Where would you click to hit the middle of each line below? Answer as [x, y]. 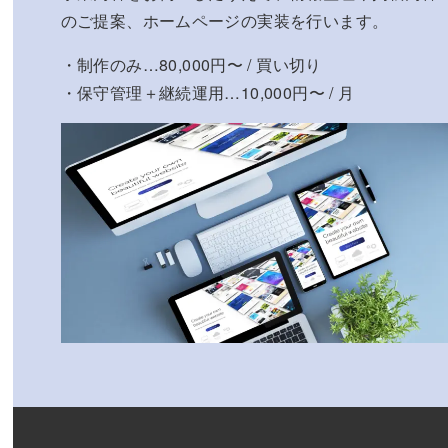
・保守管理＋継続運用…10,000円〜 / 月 [207, 92]
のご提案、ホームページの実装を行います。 [224, 20]
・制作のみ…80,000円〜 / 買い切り [191, 64]
